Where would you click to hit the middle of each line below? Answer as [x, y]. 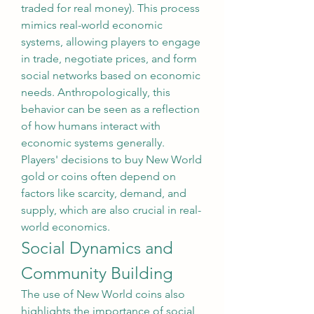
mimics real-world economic [92, 25]
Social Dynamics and [97, 248]
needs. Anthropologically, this [96, 92]
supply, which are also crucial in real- [111, 210]
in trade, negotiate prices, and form [109, 59]
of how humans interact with [91, 126]
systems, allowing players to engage [111, 42]
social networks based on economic [111, 75]
